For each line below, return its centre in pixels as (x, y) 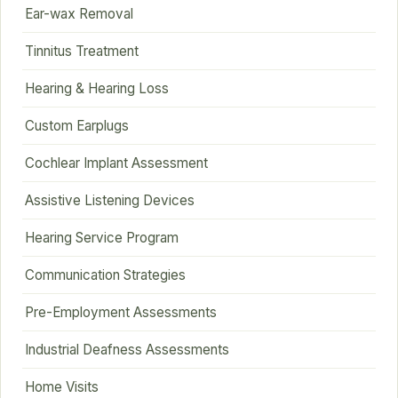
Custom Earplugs (77, 126)
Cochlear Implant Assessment (117, 163)
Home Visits (62, 387)
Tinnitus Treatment (82, 52)
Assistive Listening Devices (110, 201)
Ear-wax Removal (80, 14)
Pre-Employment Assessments (121, 313)
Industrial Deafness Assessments (127, 350)
